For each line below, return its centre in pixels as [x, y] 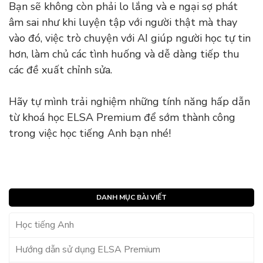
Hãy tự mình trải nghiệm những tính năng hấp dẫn [129, 102]
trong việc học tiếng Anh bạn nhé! [91, 134]
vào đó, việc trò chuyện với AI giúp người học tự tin [130, 38]
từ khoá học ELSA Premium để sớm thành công [122, 118]
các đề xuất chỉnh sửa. [62, 70]
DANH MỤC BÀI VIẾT [131, 198]
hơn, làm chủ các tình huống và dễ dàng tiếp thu [124, 54]
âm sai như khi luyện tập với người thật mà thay [123, 23]
